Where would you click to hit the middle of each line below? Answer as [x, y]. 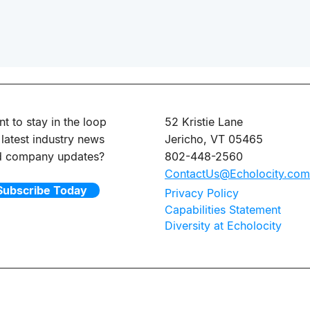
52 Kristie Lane [204, 122]
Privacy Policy [202, 193]
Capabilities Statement [223, 210]
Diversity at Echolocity [223, 226]
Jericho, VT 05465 [214, 139]
